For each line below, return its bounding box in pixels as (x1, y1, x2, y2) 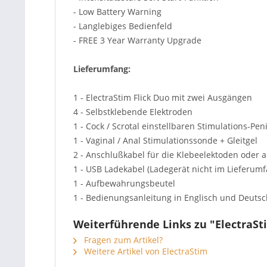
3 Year (100, 35, 125, 46)
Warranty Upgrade (128, 35, 201, 46)
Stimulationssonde (143, 135, 218, 146)
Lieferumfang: (73, 63, 131, 74)
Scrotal (112, 120, 139, 132)
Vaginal (86, 135, 115, 146)
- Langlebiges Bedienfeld (73, 20, 172, 32)
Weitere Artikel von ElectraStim (82, 246, 207, 257)
